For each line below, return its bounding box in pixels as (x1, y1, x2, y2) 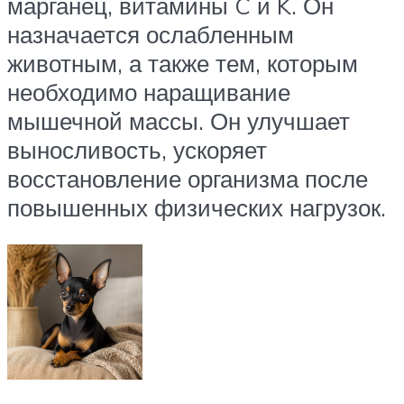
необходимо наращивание (7, 77, 290, 106)
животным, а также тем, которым (7, 48, 358, 78)
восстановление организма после (7, 163, 368, 193)
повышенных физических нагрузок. (7, 192, 386, 222)
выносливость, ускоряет (7, 134, 267, 164)
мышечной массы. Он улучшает (7, 106, 350, 135)
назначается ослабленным (7, 19, 294, 49)
